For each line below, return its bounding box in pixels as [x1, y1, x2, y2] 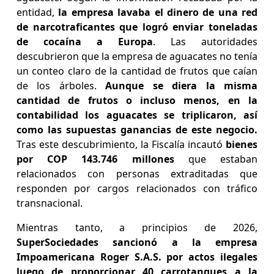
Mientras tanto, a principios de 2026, [16, 221, 258, 235]
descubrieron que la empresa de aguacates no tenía [16, 50, 258, 64]
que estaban [174, 152, 258, 166]
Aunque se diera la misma [105, 79, 258, 93]
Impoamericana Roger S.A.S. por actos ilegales [16, 250, 258, 264]
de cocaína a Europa [16, 35, 154, 49]
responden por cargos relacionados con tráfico [16, 182, 258, 196]
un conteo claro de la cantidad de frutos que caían [16, 64, 258, 78]
